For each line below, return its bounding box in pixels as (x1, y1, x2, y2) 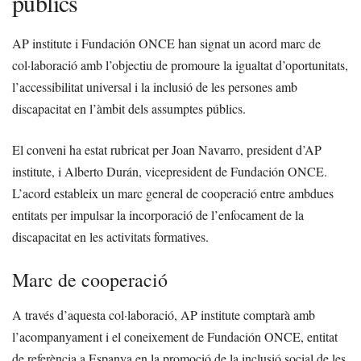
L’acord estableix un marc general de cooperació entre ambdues (12, 185, 334, 202)
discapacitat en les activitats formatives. (12, 228, 209, 246)
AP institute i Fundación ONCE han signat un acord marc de (12, 35, 321, 52)
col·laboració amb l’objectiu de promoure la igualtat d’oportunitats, (12, 56, 348, 74)
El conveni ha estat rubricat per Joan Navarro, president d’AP (12, 141, 322, 159)
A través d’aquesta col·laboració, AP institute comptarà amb (12, 306, 315, 324)
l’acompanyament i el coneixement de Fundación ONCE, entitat (12, 328, 338, 346)
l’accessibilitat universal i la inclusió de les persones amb (12, 78, 297, 96)
